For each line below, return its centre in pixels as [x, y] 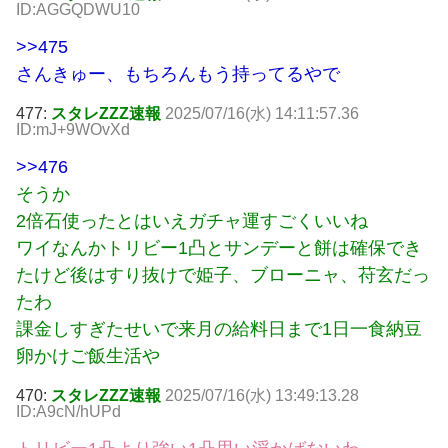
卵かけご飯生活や [88, 356]
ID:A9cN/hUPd [68, 412]
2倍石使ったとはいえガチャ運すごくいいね [192, 221]
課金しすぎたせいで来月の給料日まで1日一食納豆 [219, 329]
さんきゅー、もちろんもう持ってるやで [178, 74]
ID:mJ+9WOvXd [73, 130]
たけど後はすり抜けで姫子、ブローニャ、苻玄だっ [223, 275]
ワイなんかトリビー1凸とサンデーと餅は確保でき [219, 248]
